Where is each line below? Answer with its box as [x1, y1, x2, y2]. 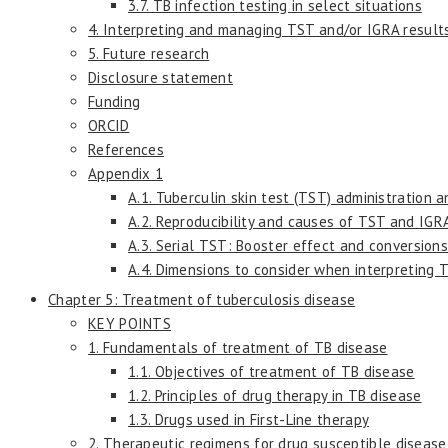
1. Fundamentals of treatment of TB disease [88, 337, 388, 357]
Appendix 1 [88, 163, 163, 183]
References [88, 139, 164, 159]
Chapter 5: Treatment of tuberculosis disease [48, 289, 356, 309]
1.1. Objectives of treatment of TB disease [128, 361, 415, 381]
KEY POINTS [88, 313, 171, 333]
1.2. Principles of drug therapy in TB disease [128, 385, 422, 405]
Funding [88, 91, 141, 111]
